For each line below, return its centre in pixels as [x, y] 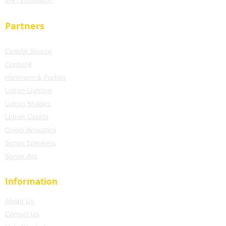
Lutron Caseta [27, 117]
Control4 [18, 64]
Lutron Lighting [29, 90]
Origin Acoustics [31, 130]
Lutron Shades [28, 103]
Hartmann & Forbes [36, 77]
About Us [20, 201]
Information [31, 181]
